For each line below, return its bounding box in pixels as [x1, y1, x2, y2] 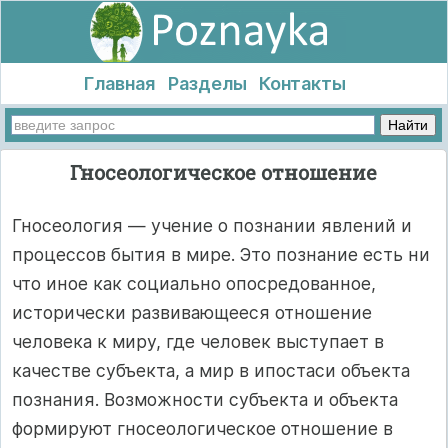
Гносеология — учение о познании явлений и [12, 215, 412, 237]
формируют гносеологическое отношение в [12, 418, 393, 440]
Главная [83, 73, 155, 94]
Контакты [259, 73, 347, 94]
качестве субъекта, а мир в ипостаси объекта [12, 360, 410, 382]
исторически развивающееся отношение [12, 302, 372, 324]
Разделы [167, 73, 247, 94]
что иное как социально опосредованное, [12, 273, 376, 295]
